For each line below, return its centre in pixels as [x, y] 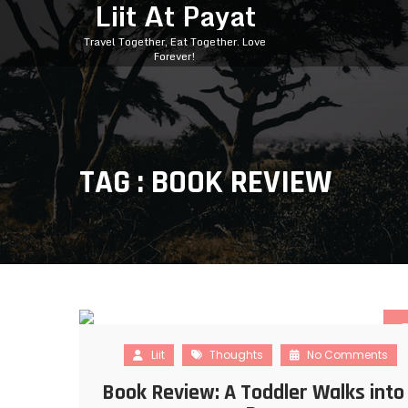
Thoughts [237, 355]
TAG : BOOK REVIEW [205, 183]
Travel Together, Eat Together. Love [175, 41]
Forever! [175, 56]
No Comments [347, 355]
